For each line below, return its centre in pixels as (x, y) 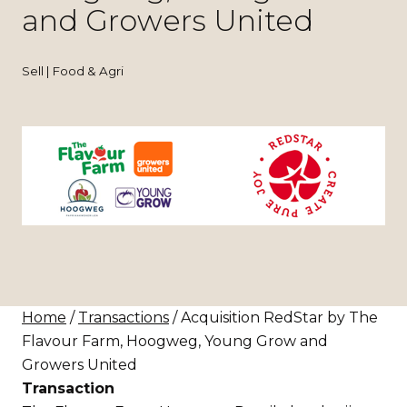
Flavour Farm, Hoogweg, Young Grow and (175, 341)
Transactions (124, 317)
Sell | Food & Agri (73, 70)
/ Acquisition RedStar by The (273, 317)
